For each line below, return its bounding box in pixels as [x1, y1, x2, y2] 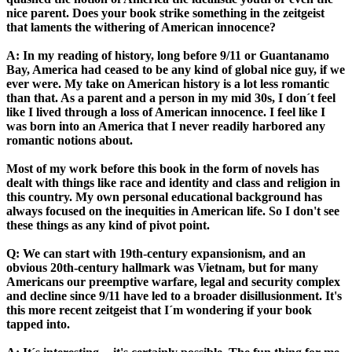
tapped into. [6, 317, 70, 332]
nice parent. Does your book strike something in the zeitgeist [6, 6, 324, 20]
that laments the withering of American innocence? [6, 20, 276, 35]
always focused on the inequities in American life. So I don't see [6, 204, 339, 218]
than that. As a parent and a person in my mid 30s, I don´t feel [6, 91, 335, 105]
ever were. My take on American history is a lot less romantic [6, 77, 329, 91]
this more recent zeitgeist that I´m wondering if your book [6, 303, 312, 317]
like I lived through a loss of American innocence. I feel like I [6, 105, 325, 119]
